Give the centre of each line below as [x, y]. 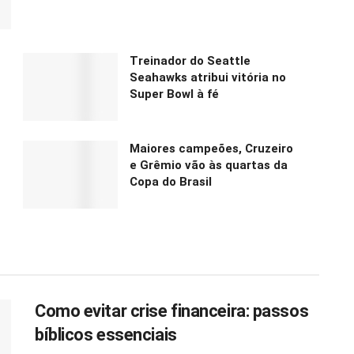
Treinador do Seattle [190, 60]
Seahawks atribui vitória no [208, 77]
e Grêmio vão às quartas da [209, 165]
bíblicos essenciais [106, 334]
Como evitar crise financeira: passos [172, 311]
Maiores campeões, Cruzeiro [211, 148]
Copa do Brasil [171, 181]
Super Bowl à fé [174, 94]
